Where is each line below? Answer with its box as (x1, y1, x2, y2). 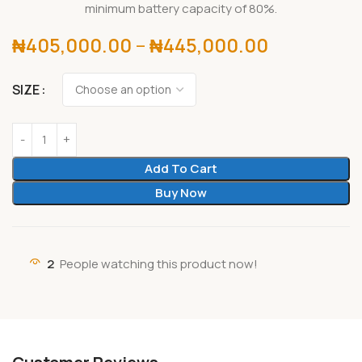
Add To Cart (145, 159, 217, 177)
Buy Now (155, 183, 207, 201)
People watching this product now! (60, 255, 258, 272)
